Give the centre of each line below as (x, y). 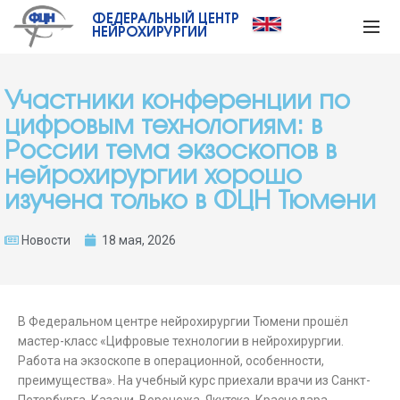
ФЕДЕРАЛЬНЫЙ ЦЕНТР (166, 20)
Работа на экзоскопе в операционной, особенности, (171, 361)
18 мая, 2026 (139, 240)
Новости (46, 240)
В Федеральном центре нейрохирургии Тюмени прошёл (183, 321)
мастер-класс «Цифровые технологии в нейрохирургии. (181, 341)
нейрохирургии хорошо (153, 177)
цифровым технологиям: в (163, 127)
